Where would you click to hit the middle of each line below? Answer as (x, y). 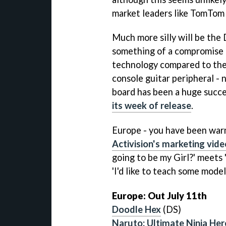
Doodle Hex (136, 210)
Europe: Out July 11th (159, 196)
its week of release (152, 106)
